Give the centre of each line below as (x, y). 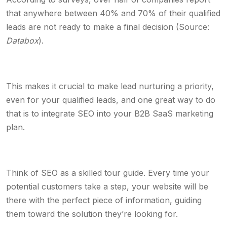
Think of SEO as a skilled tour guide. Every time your (108, 173)
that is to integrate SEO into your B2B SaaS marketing (110, 113)
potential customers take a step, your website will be (107, 186)
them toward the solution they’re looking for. (93, 214)
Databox (22, 41)
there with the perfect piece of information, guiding (104, 200)
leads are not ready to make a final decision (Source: (108, 27)
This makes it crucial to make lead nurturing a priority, (110, 86)
